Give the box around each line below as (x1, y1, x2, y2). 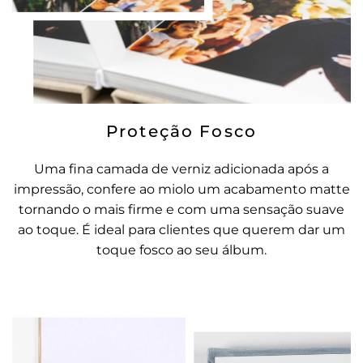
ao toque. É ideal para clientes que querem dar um (18, 221, 345, 237)
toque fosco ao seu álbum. (96, 241, 267, 258)
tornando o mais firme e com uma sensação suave (19, 201, 344, 217)
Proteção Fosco (105, 121, 258, 141)
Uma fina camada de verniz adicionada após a (34, 160, 329, 177)
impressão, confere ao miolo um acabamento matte (13, 181, 350, 197)
